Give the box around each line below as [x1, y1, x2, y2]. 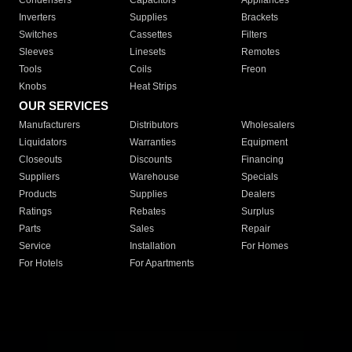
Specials [240, 171, 278, 183]
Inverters [19, 12, 56, 24]
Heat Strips [130, 81, 178, 93]
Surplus [240, 206, 274, 218]
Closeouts [19, 154, 62, 166]
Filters [240, 29, 267, 41]
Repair [240, 223, 270, 235]
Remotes [240, 46, 280, 58]
